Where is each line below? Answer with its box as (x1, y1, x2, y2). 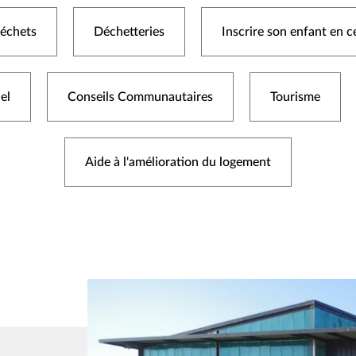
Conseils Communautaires (67, 91, 213, 103)
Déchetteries (94, 25, 164, 38)
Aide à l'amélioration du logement (85, 156, 271, 168)
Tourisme (269, 91, 320, 103)
